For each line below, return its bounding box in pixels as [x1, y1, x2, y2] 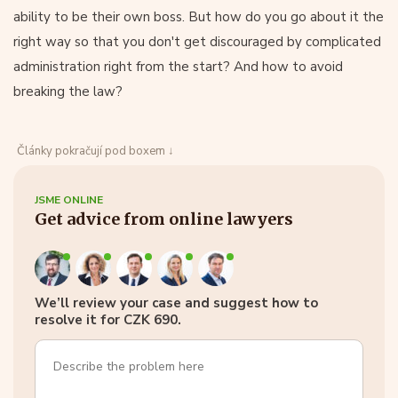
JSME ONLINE [35, 193, 103, 207]
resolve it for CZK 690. [35, 311, 181, 329]
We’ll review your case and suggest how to [35, 294, 318, 312]
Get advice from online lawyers [35, 209, 293, 229]
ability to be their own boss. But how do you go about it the [13, 8, 384, 26]
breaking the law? [13, 83, 123, 100]
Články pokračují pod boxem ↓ [17, 143, 174, 159]
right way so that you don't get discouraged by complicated [13, 33, 381, 51]
